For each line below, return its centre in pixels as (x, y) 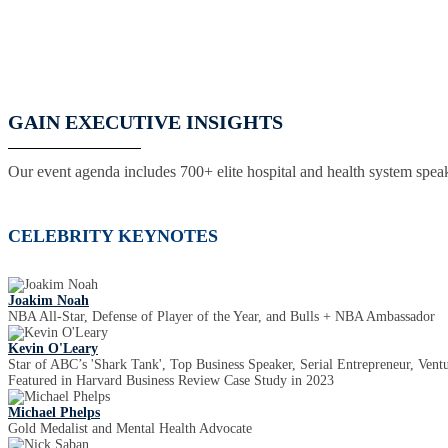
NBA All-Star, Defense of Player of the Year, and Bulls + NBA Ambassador (221, 317)
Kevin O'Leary (53, 349)
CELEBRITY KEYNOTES (113, 235)
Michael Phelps (54, 413)
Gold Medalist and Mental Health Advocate (130, 429)
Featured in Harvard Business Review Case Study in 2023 (171, 381)
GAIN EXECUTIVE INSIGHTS (145, 122)
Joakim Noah (48, 301)
